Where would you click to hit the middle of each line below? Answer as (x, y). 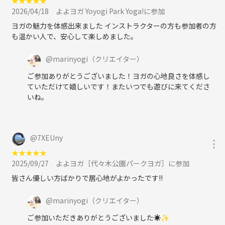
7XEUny (50, 137)
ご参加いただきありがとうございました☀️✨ (98, 217)
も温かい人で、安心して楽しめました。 (75, 36)
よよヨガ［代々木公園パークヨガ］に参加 (123, 163)
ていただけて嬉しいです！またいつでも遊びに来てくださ (119, 86)
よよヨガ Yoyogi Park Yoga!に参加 (110, 11)
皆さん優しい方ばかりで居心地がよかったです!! (87, 178)
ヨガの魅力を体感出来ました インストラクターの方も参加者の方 (114, 25)
